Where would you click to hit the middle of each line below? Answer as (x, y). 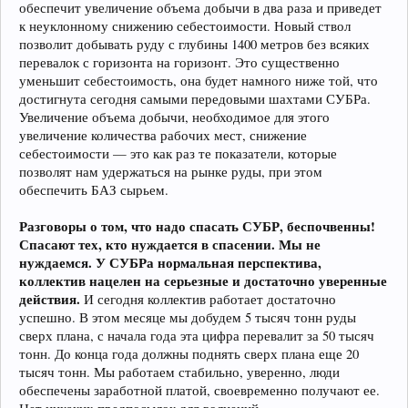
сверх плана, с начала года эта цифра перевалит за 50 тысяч (197, 335)
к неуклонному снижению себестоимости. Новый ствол (185, 25)
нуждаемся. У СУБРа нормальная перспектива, (170, 262)
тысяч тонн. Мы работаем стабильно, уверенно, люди (179, 372)
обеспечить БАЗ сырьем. (94, 189)
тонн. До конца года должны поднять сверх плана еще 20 (189, 353)
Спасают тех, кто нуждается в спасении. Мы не (170, 244)
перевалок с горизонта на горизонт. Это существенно (179, 62)
